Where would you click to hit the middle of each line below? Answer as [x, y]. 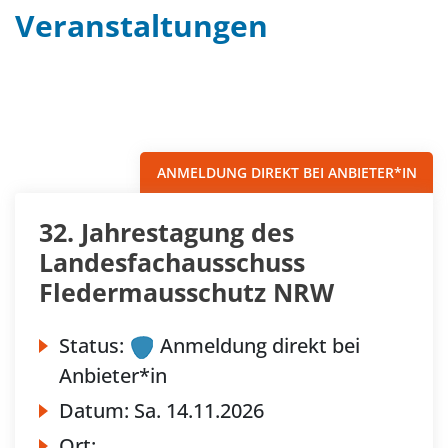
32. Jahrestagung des [166, 232]
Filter [54, 113]
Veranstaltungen [141, 25]
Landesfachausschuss [172, 262]
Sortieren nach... [320, 113]
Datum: [96, 411]
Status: [91, 345]
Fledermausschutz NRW [186, 292]
